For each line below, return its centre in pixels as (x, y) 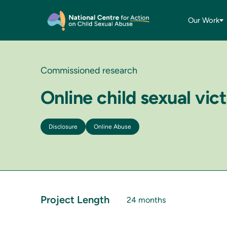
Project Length (75, 200)
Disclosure (63, 127)
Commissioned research (89, 70)
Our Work (204, 20)
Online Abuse (112, 127)
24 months (146, 200)
